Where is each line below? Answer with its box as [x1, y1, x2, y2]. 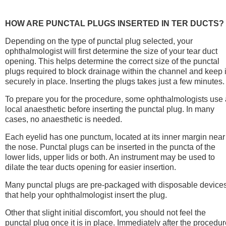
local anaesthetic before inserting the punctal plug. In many [5, 104, 214, 114]
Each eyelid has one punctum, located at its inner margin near [5, 132, 225, 141]
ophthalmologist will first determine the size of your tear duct [5, 46, 217, 55]
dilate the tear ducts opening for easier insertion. [5, 162, 176, 172]
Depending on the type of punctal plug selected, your [5, 36, 193, 45]
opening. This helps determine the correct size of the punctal [5, 56, 219, 66]
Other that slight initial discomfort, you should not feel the [5, 208, 206, 217]
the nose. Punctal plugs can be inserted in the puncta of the [5, 142, 215, 151]
